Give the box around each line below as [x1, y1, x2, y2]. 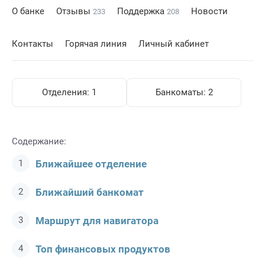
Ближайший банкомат [35, 186, 144, 198]
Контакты [12, 38, 53, 49]
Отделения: [42, 87, 92, 98]
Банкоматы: [155, 87, 208, 98]
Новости [191, 6, 228, 17]
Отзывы [56, 6, 93, 17]
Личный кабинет [138, 38, 209, 49]
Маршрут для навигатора [35, 215, 159, 227]
